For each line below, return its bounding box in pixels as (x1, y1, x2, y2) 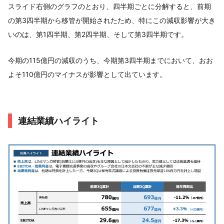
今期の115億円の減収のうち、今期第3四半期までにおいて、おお (8, 56, 213, 65)
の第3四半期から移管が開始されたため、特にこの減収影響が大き (8, 16, 215, 25)
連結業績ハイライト (18, 115, 99, 126)
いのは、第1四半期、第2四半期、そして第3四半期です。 (8, 30, 188, 39)
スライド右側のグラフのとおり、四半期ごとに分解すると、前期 (8, 2, 211, 11)
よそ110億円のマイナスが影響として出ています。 (8, 70, 166, 79)
